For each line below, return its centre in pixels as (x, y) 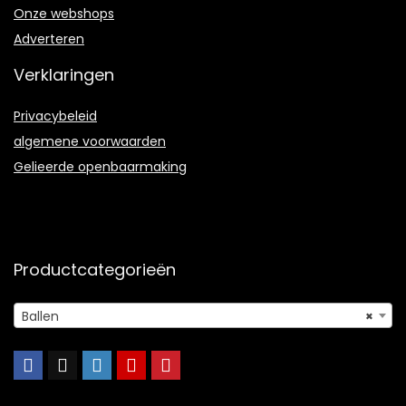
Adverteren (49, 39)
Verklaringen (64, 74)
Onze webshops (64, 13)
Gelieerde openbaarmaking (100, 166)
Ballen (40, 316)
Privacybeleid (55, 116)
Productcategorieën (95, 269)
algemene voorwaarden (90, 141)
